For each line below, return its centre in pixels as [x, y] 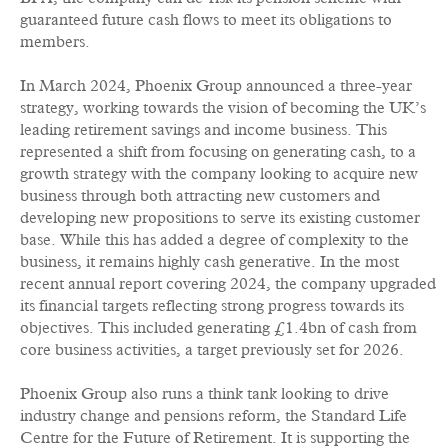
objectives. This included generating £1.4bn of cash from [218, 328]
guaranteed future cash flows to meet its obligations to [206, 20]
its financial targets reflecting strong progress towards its [212, 306]
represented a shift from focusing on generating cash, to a [218, 152]
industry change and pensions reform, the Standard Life [213, 416]
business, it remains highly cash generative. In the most [209, 262]
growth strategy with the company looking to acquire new [219, 174]
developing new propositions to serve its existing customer [220, 218]
